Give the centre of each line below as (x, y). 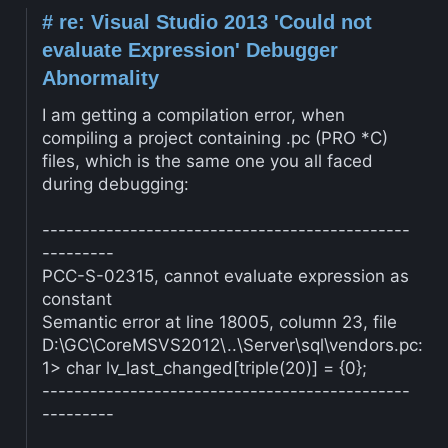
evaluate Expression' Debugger (189, 49)
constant (76, 298)
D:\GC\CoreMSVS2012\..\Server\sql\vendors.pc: (232, 344)
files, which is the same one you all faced (207, 160)
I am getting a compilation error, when (193, 114)
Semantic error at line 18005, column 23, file (219, 321)
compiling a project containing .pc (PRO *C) (214, 137)
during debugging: (115, 183)
